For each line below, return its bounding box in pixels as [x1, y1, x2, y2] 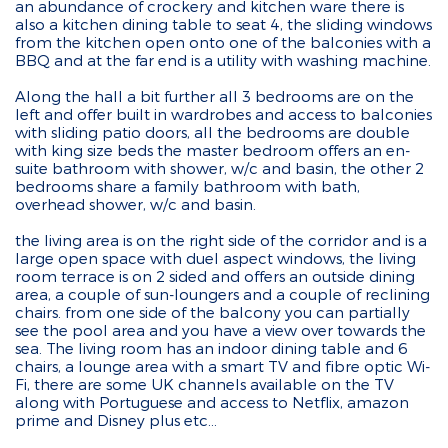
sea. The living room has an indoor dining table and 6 [15, 339, 408, 357]
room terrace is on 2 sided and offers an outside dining [15, 267, 415, 285]
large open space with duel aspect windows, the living [15, 249, 416, 267]
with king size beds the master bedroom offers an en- [15, 141, 410, 159]
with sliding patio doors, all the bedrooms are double [15, 123, 410, 141]
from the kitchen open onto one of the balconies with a [15, 33, 431, 51]
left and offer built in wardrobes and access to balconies [15, 105, 432, 123]
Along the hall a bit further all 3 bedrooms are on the [15, 87, 414, 105]
